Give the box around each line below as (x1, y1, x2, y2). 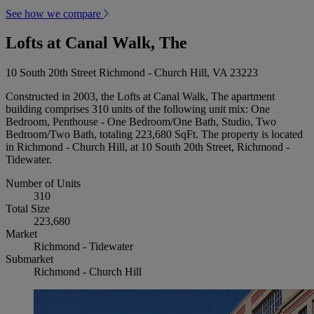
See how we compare (6, 7, 104, 20)
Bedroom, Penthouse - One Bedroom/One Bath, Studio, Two (6, 116, 276, 128)
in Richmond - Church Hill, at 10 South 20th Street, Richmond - (6, 141, 289, 153)
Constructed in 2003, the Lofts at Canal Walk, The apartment (6, 90, 275, 103)
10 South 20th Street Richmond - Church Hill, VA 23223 (6, 67, 258, 79)
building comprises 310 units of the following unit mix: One (6, 103, 270, 116)
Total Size (6, 203, 50, 215)
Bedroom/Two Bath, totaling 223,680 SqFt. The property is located (6, 128, 303, 141)
